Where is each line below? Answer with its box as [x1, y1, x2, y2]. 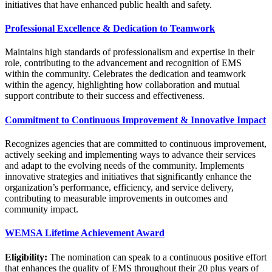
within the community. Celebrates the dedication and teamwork [5, 69, 246, 80]
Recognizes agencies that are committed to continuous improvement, [5, 138, 267, 149]
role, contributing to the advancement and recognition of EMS [5, 58, 242, 69]
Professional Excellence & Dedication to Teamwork [5, 23, 215, 34]
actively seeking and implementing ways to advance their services [5, 149, 256, 160]
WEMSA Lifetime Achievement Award [5, 228, 165, 239]
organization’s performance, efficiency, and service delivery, [5, 182, 234, 192]
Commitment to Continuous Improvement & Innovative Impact [5, 114, 266, 125]
